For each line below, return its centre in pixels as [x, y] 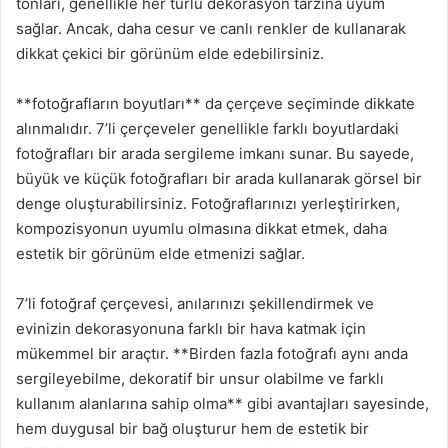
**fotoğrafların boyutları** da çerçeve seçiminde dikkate [215, 103]
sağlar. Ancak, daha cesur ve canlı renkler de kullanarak [211, 28]
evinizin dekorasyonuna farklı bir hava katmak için [191, 328]
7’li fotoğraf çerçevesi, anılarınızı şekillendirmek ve [195, 303]
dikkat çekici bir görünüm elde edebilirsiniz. [170, 53]
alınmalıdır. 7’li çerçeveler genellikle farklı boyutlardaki [207, 128]
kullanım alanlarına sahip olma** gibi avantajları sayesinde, [222, 403]
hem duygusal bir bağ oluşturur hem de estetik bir [192, 428]
